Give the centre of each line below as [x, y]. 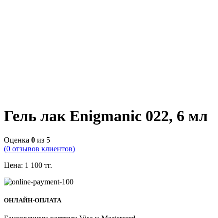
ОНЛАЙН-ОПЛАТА [33, 200]
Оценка [18, 140]
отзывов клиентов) [43, 148]
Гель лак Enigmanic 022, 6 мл [106, 116]
